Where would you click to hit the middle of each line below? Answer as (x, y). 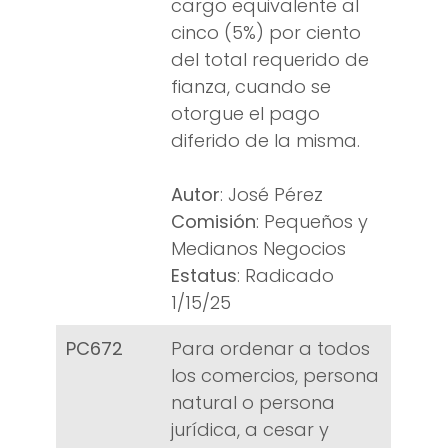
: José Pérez (271, 195)
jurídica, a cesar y (250, 430)
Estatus (204, 276)
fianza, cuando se (251, 87)
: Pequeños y (312, 222)
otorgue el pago (245, 114)
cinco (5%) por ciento (266, 33)
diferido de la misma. (265, 141)
